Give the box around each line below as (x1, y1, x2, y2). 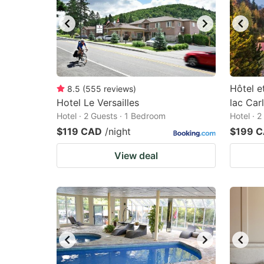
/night (105, 126, 131, 137)
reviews (104, 84, 133, 94)
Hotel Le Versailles (57, 97, 139, 108)
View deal (114, 150, 158, 161)
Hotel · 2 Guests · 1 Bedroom (57, 111, 166, 121)
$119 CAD (57, 126, 102, 137)
